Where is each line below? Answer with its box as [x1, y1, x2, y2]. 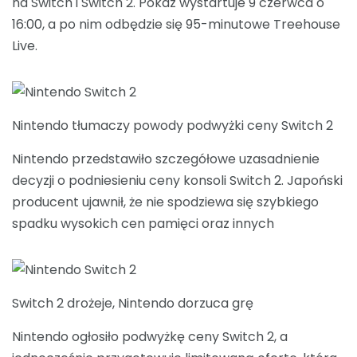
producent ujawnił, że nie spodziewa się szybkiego [12, 192, 319, 211]
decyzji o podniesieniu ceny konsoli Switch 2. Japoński [12, 171, 343, 190]
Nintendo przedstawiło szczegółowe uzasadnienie [12, 149, 320, 168]
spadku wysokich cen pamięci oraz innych [12, 214, 274, 233]
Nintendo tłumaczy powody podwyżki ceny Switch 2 [12, 116, 333, 135]
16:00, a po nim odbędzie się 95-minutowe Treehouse [12, 14, 340, 33]
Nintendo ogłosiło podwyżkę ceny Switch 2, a [12, 327, 288, 346]
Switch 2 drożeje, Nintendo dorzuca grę [12, 293, 253, 312]
